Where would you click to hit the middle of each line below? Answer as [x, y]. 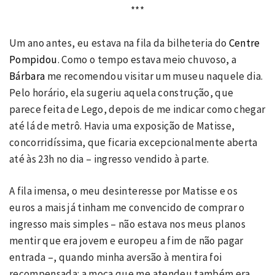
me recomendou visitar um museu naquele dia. [154, 76]
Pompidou [33, 59]
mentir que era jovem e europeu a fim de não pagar [126, 241]
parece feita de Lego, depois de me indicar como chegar [137, 109]
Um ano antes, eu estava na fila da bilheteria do [119, 43]
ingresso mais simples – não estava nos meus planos [127, 224]
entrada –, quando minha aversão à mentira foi [116, 258]
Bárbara [27, 76]
